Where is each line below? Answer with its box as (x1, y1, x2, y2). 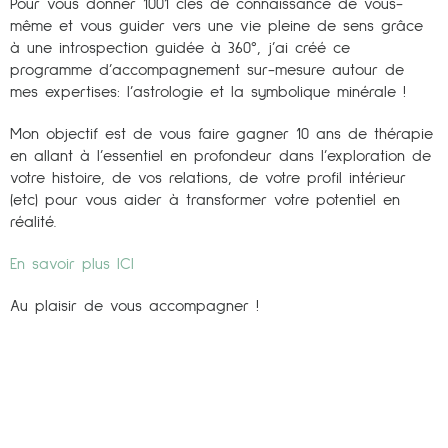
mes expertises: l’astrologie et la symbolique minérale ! (10, 83, 406, 100)
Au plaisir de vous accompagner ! (10, 297, 259, 314)
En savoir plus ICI (10, 255, 134, 272)
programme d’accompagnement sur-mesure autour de (10, 61, 404, 78)
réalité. (10, 213, 56, 230)
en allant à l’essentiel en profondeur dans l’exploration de (10, 147, 431, 164)
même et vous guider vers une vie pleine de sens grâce (10, 17, 423, 34)
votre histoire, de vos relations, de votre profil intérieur (10, 169, 406, 186)
